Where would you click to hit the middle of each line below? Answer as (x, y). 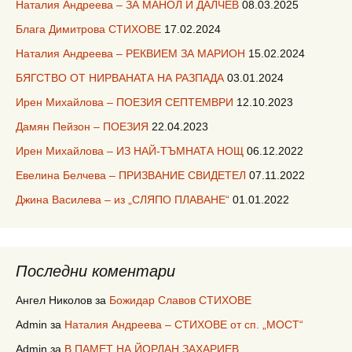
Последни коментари (95, 271)
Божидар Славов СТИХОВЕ (180, 301)
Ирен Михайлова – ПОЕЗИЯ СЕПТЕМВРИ (125, 103)
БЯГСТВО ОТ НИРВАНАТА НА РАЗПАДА (120, 78)
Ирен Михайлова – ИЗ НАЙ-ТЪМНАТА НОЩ (130, 151)
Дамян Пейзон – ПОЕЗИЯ (82, 127)
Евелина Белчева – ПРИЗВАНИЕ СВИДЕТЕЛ (131, 176)
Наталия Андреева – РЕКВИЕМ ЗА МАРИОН (130, 54)
